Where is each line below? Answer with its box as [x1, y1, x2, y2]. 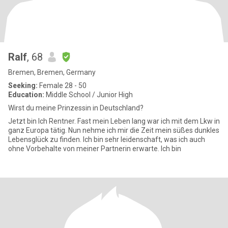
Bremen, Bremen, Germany [8, 68, 96, 76]
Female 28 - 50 [38, 81, 87, 90]
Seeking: [8, 81, 38, 90]
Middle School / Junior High [44, 91, 133, 99]
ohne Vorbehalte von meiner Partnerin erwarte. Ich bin [8, 145, 181, 153]
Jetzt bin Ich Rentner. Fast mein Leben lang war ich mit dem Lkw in [8, 117, 220, 125]
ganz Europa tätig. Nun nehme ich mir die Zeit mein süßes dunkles [8, 126, 219, 134]
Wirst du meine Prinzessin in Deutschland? [8, 104, 144, 112]
